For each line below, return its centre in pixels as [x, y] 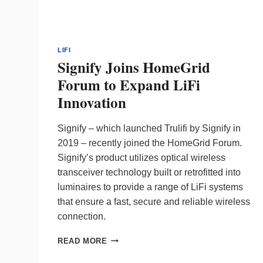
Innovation [92, 102]
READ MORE [82, 241]
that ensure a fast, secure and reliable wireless [154, 201]
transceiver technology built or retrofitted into [149, 172]
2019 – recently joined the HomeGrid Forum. [150, 143]
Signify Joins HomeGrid [134, 67]
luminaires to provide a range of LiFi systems [150, 187]
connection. [82, 216]
